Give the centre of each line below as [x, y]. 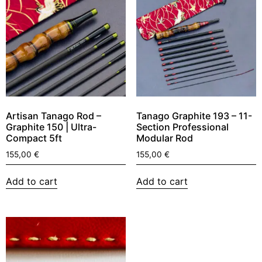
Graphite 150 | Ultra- [51, 127]
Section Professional [182, 127]
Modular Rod [164, 138]
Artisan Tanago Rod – [54, 116]
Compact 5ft [34, 138]
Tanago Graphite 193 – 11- [194, 116]
